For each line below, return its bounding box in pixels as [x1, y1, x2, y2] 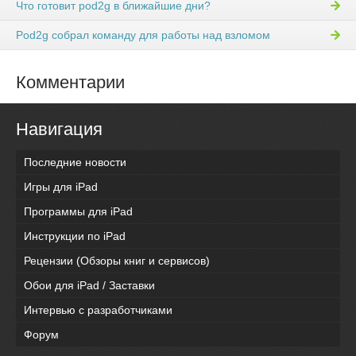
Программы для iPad [24, 205, 133, 219]
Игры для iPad [24, 180, 98, 194]
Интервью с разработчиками [24, 304, 172, 317]
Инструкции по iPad [24, 230, 126, 243]
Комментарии [16, 72, 125, 92]
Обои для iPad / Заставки [24, 279, 155, 292]
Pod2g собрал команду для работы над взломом [16, 28, 270, 41]
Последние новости [24, 156, 126, 169]
